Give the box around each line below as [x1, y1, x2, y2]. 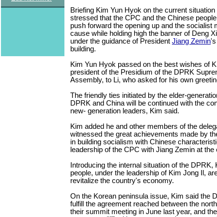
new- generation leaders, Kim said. [70, 107, 179, 115]
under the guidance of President [70, 37, 172, 45]
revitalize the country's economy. [70, 176, 174, 185]
